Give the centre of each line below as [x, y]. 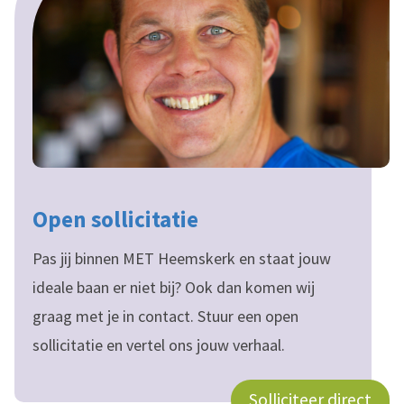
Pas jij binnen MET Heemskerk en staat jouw [182, 259]
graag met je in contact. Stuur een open [165, 317]
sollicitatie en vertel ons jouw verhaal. [161, 345]
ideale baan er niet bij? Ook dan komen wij [174, 288]
